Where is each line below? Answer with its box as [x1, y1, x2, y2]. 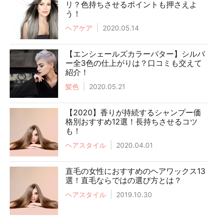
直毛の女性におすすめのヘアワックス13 [65, 166, 205, 176]
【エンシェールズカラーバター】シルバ [65, 49, 205, 59]
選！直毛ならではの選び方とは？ [65, 175, 182, 186]
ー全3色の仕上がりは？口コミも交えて [65, 58, 202, 68]
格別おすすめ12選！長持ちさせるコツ [65, 117, 198, 127]
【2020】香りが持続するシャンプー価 [65, 108, 201, 118]
